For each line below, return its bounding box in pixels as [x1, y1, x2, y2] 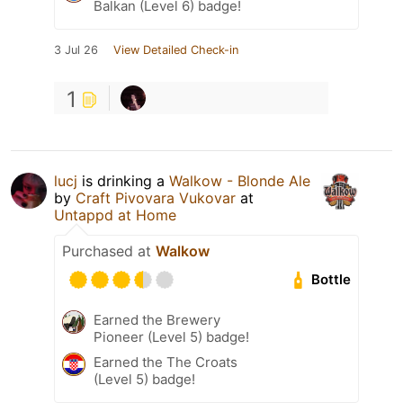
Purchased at [62, 241, 156, 260]
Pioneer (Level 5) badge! [94, 327, 249, 345]
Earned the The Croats [94, 353, 237, 371]
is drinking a [77, 171, 169, 190]
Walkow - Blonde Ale [169, 171, 310, 190]
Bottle [311, 271, 352, 289]
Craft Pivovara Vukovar [76, 188, 236, 207]
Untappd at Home [54, 205, 176, 224]
